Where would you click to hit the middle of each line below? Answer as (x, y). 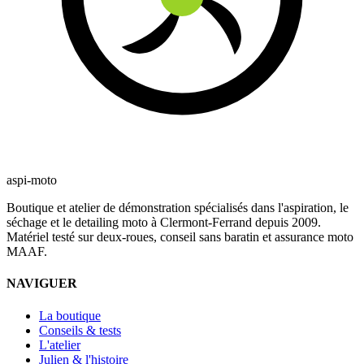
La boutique (70, 315)
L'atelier (60, 344)
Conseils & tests (80, 330)
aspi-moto (32, 180)
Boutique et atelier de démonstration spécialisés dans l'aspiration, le (178, 208)
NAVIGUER (42, 284)
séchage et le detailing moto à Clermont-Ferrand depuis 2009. (164, 223)
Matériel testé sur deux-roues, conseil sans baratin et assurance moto (180, 237)
